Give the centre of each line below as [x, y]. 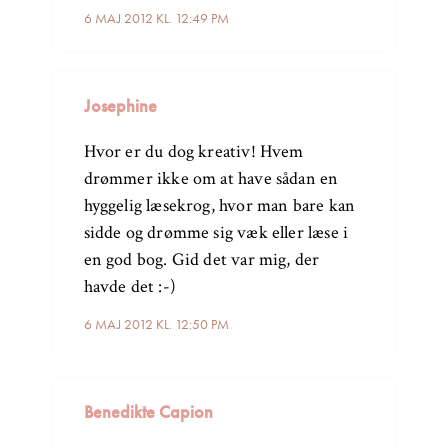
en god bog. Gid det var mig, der [201, 260]
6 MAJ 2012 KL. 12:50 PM [156, 324]
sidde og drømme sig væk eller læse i [216, 233]
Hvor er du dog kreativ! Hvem [193, 152]
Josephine [120, 106]
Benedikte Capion [148, 412]
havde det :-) [129, 287]
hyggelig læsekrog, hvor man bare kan [219, 206]
